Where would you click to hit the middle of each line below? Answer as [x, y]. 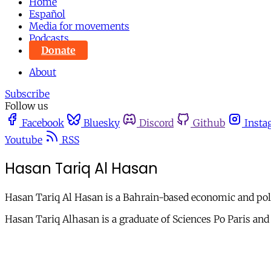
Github [209, 123]
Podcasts [49, 38]
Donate [58, 50]
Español [47, 14]
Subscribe [27, 94]
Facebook [43, 123]
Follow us [27, 106]
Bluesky [102, 123]
